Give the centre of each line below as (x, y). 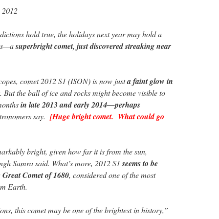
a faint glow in (150, 81)
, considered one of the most (112, 175)
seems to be (140, 164)
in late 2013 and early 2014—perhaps (80, 105)
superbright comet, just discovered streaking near (93, 46)
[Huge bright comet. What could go (107, 117)
